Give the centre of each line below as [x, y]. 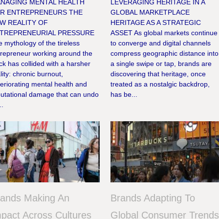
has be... [124, 95]
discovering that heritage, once [158, 74]
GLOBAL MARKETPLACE [150, 12]
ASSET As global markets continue [164, 33]
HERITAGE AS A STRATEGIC [156, 23]
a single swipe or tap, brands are [161, 64]
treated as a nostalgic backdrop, [160, 84]
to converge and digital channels [161, 43]
